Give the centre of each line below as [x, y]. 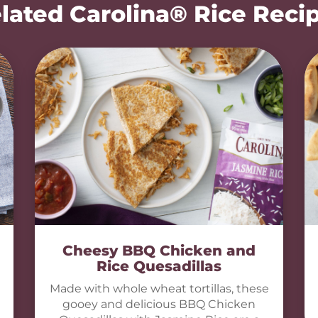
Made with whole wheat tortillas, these [159, 289]
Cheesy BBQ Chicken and [159, 251]
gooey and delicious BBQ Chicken [159, 304]
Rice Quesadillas [159, 266]
